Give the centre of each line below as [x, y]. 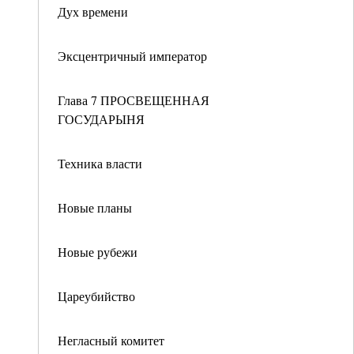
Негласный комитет [111, 340]
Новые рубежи [98, 252]
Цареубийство [96, 296]
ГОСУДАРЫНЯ [101, 119]
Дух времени [93, 11]
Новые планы [95, 207]
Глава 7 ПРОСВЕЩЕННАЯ [134, 100]
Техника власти [100, 163]
